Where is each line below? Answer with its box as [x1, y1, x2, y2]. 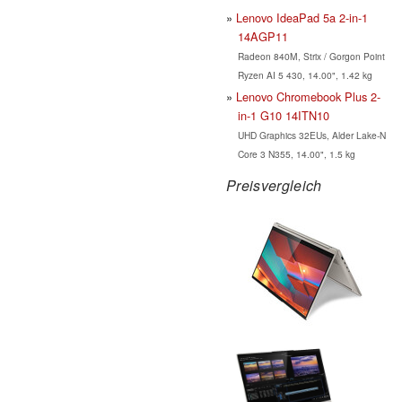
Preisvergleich [226, 174, 322, 196]
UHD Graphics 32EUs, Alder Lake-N [237, 127, 386, 142]
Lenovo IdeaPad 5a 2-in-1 [236, 8, 368, 26]
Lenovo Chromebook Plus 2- [236, 87, 380, 105]
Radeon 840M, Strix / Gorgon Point [237, 48, 385, 63]
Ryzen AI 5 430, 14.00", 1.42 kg [237, 67, 372, 82]
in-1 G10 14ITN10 [237, 106, 329, 124]
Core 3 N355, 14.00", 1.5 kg [237, 146, 355, 161]
